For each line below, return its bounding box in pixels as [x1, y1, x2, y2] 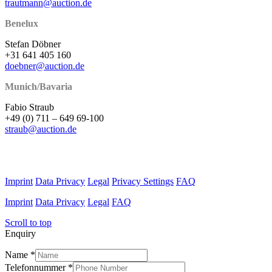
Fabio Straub [5, 101, 54, 112]
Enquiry [5, 228, 36, 239]
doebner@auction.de [5, 60, 84, 71]
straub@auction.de [5, 123, 76, 134]
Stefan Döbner [5, 38, 61, 49]
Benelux [5, 18, 38, 29]
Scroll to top [5, 217, 52, 228]
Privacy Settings [112, 175, 174, 186]
